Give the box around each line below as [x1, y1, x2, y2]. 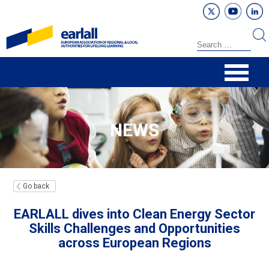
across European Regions [58, 235, 211, 250]
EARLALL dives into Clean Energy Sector [14, 207, 255, 222]
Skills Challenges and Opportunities [29, 221, 240, 236]
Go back [23, 182, 50, 190]
